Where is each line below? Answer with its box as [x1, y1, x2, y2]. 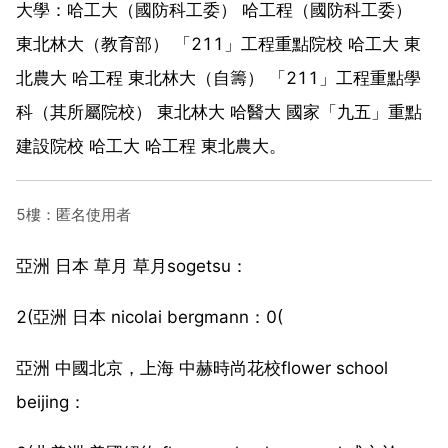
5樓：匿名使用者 [16, 204, 131, 224]
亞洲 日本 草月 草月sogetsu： [16, 255, 248, 276]
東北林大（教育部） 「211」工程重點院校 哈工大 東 [16, 33, 421, 54]
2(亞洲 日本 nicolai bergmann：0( [16, 306, 283, 327]
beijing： [16, 391, 86, 412]
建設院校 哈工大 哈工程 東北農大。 [16, 135, 286, 156]
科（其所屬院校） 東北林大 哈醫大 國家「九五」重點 [16, 101, 422, 122]
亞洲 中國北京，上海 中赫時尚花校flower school [16, 357, 388, 378]
